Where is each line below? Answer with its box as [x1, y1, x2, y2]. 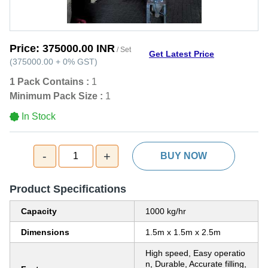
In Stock [22, 111, 56, 121]
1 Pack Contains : [10, 77, 89, 87]
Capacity [21, 206, 57, 216]
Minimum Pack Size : [10, 91, 103, 101]
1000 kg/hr [145, 206, 186, 216]
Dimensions [21, 227, 69, 237]
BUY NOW [160, 151, 207, 161]
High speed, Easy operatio [145, 248, 245, 258]
